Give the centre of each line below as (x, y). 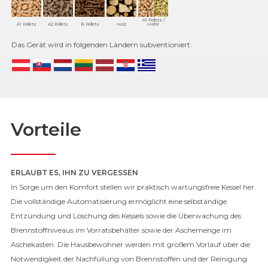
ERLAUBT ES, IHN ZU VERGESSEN (74, 173)
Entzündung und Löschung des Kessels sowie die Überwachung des (126, 216)
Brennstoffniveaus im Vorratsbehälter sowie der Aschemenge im (121, 230)
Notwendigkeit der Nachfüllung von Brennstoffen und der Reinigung (129, 259)
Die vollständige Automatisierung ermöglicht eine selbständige (119, 201)
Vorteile (46, 130)
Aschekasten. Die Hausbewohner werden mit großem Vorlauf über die (130, 244)
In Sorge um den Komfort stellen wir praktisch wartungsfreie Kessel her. (133, 187)
